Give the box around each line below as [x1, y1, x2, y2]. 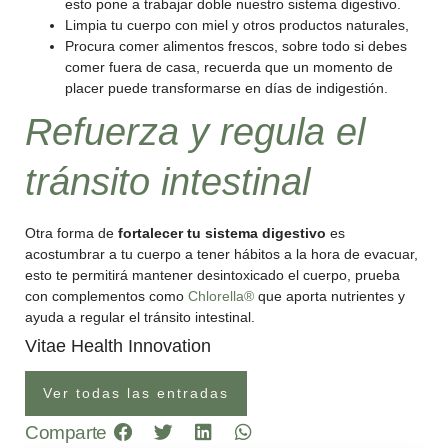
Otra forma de [25, 225, 114, 241]
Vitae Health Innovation [25, 336, 211, 356]
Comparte [25, 421, 107, 443]
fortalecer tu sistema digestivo [114, 225, 326, 241]
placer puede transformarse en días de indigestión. [65, 80, 388, 96]
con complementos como [25, 288, 188, 304]
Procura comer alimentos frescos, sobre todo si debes [65, 38, 407, 54]
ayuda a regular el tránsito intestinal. [25, 309, 255, 325]
